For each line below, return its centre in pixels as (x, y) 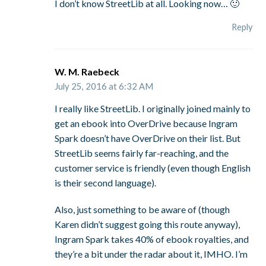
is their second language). (106, 183)
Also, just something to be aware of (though (142, 210)
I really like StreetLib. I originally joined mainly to (153, 109)
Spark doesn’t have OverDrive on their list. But (148, 138)
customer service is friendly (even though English (153, 168)
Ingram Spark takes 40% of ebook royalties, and (152, 239)
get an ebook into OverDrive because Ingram (146, 123)
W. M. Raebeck (87, 71)
